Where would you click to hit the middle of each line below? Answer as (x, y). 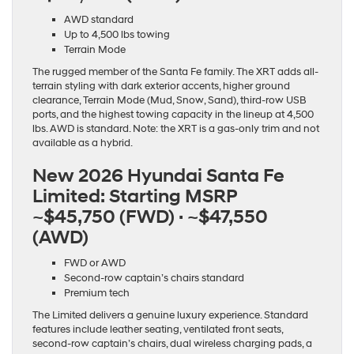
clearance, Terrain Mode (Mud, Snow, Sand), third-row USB (169, 101)
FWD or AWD (95, 264)
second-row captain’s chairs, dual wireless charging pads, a (172, 344)
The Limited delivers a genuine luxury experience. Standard (170, 316)
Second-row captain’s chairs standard (154, 279)
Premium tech (97, 294)
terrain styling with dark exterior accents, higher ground (161, 87)
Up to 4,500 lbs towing (117, 35)
